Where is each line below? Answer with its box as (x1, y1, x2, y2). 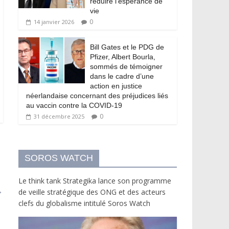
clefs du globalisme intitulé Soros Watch (18, 198, 150, 208)
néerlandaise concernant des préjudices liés (26, 91, 168, 100)
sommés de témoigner (90, 62, 163, 71)
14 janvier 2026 (34, 17, 74, 26)
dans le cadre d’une (90, 72, 154, 80)
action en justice (90, 81, 142, 90)
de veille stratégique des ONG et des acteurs (18, 187, 166, 197)
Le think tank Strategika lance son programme (18, 175, 171, 186)
